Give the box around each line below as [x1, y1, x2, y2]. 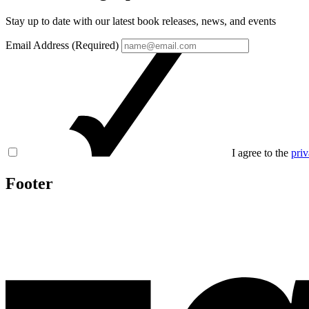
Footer [6, 175, 53, 193]
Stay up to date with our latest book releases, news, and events [6, 15, 276, 28]
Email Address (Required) [6, 39, 119, 52]
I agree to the [232, 147, 291, 159]
